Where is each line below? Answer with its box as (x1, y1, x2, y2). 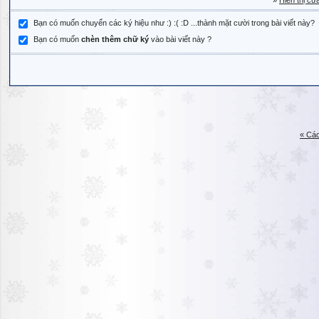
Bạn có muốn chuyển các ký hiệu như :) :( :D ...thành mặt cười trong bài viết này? (31, 19, 315, 28)
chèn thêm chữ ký (81, 35, 149, 44)
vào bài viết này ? (149, 35, 211, 44)
